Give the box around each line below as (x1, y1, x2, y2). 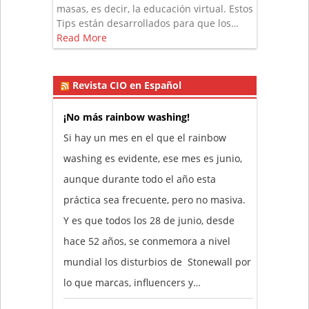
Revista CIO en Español (72, 79, 181, 92)
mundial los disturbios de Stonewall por (63, 255, 251, 269)
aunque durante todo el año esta (63, 172, 216, 186)
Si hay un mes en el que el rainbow (63, 131, 226, 145)
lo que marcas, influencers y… (63, 276, 201, 290)
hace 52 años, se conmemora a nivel (63, 235, 230, 248)
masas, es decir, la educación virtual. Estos (56, 2, 253, 16)
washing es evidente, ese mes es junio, (63, 152, 242, 166)
